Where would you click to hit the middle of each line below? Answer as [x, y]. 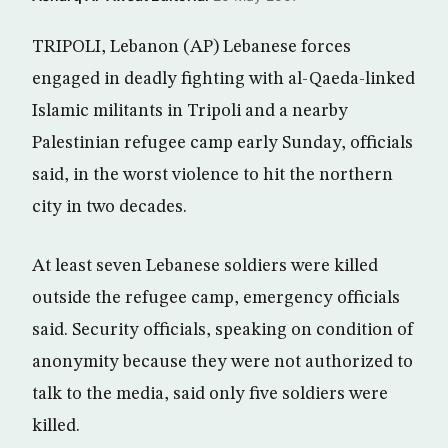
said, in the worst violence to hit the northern [212, 175]
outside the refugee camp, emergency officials [216, 298]
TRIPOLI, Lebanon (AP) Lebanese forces [191, 47]
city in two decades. [109, 207]
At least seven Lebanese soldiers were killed [205, 266]
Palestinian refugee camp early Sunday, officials [222, 143]
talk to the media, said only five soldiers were [210, 394]
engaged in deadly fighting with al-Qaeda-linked [223, 79]
